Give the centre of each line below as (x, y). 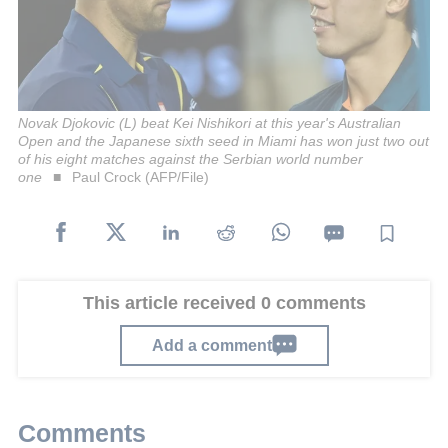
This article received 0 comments (224, 303)
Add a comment (211, 345)
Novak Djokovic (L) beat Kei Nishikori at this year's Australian (209, 123)
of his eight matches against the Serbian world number (190, 159)
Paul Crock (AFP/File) (140, 177)
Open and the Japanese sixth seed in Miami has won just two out (223, 141)
